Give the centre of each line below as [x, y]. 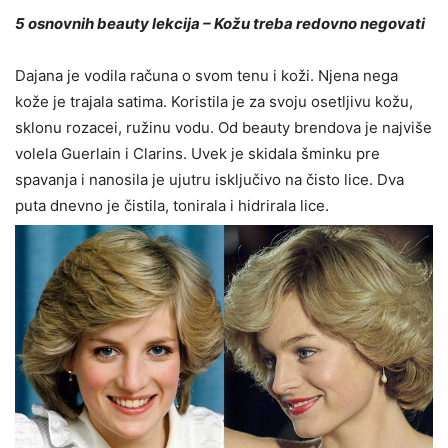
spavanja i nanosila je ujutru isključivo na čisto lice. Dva [209, 179]
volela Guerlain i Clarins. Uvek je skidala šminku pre [197, 153]
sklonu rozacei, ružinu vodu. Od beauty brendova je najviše [223, 127]
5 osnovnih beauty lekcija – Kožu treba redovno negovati [220, 23]
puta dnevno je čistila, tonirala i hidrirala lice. [172, 205]
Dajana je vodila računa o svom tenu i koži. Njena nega [206, 75]
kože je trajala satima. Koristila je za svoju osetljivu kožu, [214, 101]
